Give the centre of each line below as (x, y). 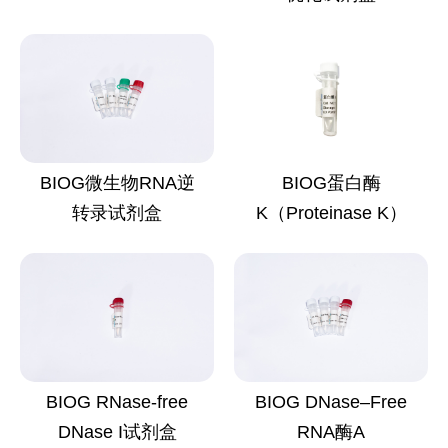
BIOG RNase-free (117, 402)
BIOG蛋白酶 (331, 183)
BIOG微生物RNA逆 (117, 183)
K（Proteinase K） (331, 213)
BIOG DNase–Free (331, 402)
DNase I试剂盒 (117, 432)
